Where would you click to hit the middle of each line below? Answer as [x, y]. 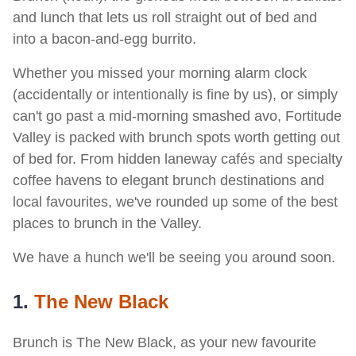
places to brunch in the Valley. [107, 223]
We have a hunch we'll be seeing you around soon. [174, 257]
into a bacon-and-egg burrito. [106, 39]
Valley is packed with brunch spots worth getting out [176, 137]
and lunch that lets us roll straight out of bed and [165, 17]
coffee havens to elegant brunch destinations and [168, 180]
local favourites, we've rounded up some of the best [175, 202]
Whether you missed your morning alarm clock [160, 73]
